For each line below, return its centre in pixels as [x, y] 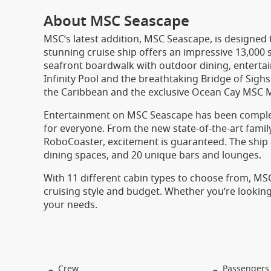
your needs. [70, 205]
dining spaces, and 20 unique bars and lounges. [152, 155]
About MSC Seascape [116, 21]
